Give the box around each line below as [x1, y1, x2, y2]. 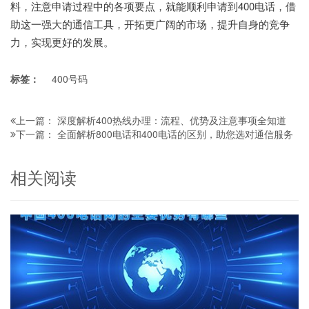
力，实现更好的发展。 [10, 34, 114, 50]
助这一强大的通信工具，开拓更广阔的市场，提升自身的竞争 [10, 17, 290, 32]
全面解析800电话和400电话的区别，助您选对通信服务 [57, 127, 293, 141]
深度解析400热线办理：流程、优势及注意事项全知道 [57, 113, 286, 128]
